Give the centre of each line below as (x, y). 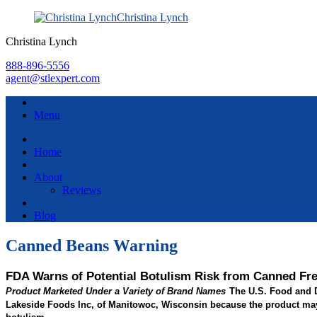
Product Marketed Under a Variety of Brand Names (116, 291)
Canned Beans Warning (92, 245)
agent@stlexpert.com (53, 78)
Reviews (82, 190)
